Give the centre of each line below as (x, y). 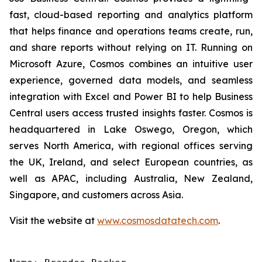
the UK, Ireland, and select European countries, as (131, 162)
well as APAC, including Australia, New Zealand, (131, 178)
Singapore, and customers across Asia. (96, 195)
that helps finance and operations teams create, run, (131, 31)
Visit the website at (53, 220)
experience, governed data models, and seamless (131, 80)
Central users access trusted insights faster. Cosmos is (131, 113)
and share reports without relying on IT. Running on (131, 47)
